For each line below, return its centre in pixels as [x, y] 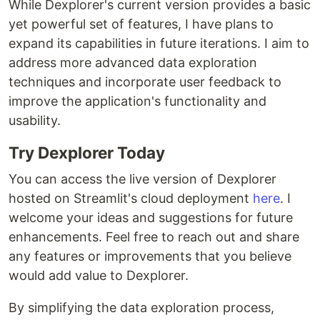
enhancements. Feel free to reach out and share [154, 236]
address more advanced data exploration [133, 62]
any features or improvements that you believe [150, 256]
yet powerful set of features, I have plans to [141, 24]
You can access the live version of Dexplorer [142, 179]
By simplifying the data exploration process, [141, 307]
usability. [35, 120]
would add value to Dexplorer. [99, 275]
